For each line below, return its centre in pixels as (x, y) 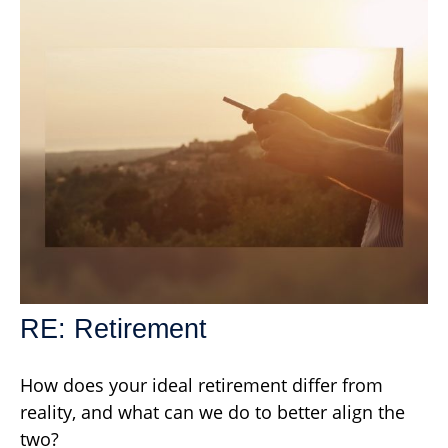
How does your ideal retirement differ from (201, 384)
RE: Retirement (113, 328)
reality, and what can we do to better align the (212, 411)
